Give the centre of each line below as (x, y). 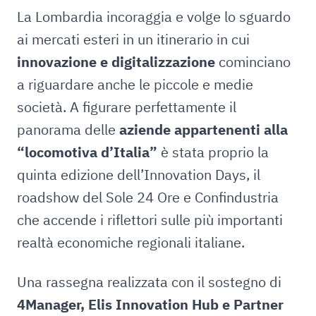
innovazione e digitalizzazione (116, 62)
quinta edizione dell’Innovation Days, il (139, 175)
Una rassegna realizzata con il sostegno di (149, 282)
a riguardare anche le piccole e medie (135, 84)
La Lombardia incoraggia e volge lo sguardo (154, 17)
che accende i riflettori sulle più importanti (150, 220)
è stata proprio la (213, 152)
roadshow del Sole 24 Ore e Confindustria (148, 197)
